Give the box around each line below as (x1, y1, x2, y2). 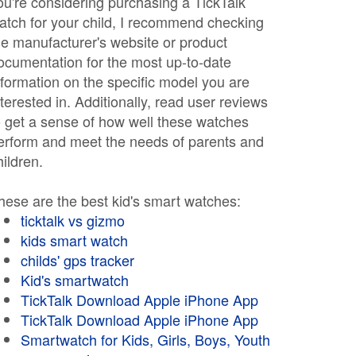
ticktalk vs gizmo (21, 210, 125, 230)
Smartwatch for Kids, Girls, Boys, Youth (21, 329, 270, 350)
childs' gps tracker (21, 250, 134, 270)
